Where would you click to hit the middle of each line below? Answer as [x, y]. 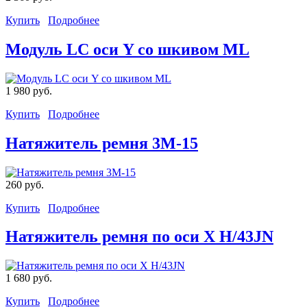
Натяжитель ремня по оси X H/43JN [139, 237]
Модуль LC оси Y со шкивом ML [127, 49]
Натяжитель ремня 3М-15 [102, 143]
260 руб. [25, 184]
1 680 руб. [29, 278]
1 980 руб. [29, 90]
